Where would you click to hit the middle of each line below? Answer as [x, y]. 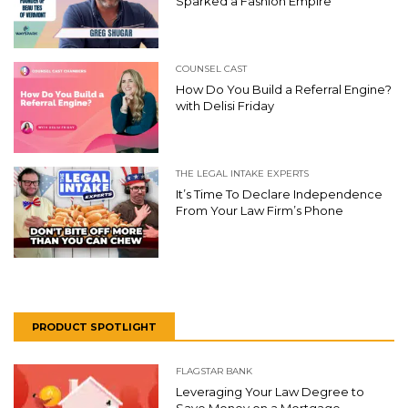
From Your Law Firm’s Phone [260, 210]
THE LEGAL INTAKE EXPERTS [242, 173]
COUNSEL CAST [211, 68]
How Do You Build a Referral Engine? [284, 89]
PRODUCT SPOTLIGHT [94, 326]
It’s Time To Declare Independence [279, 194]
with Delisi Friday [225, 105]
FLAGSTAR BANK [214, 371]
